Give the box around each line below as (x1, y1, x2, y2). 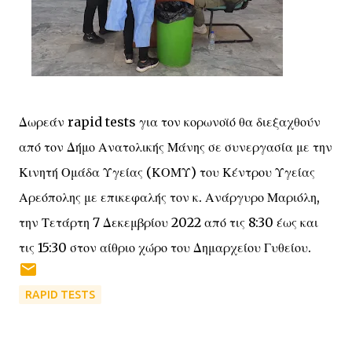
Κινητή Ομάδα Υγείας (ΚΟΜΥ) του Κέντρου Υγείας (19, 164, 315, 180)
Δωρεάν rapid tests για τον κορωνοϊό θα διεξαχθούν (19, 114, 321, 130)
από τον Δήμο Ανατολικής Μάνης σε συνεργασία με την (19, 139, 332, 155)
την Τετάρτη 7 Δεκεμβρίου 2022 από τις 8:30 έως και (19, 214, 318, 230)
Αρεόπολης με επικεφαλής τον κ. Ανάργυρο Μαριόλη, (19, 189, 320, 205)
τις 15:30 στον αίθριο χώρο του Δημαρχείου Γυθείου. (19, 240, 311, 255)
